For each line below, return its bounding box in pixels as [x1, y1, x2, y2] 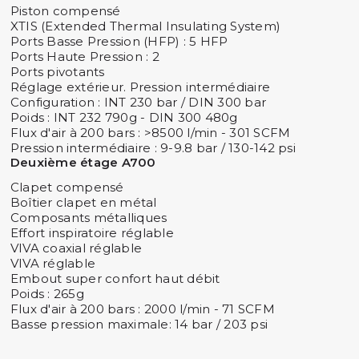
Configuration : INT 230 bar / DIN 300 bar [10, 94, 267, 110]
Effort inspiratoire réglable [10, 224, 174, 240]
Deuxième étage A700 [10, 154, 156, 170]
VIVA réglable [10, 255, 96, 271]
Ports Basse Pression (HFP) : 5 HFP [10, 33, 228, 49]
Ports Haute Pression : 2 [10, 48, 159, 64]
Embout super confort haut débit [10, 270, 220, 286]
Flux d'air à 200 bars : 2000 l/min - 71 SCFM [10, 301, 275, 317]
